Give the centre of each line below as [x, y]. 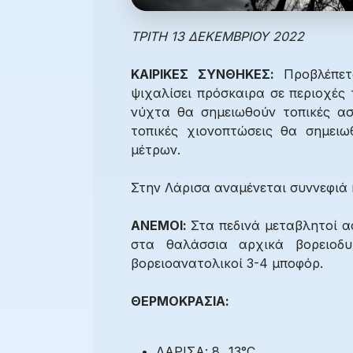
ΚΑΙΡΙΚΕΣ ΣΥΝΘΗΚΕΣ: [207, 74]
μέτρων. [156, 150]
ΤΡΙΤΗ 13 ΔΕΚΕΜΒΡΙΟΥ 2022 [217, 37]
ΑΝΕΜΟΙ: [161, 226]
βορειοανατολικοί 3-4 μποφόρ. [227, 264]
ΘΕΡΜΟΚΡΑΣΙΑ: [180, 301]
